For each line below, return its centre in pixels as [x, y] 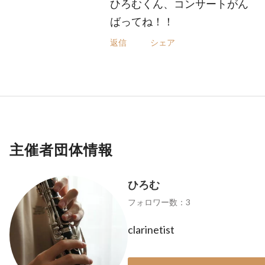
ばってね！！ [142, 21]
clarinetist [151, 230]
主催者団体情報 [61, 149]
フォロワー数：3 [159, 202]
